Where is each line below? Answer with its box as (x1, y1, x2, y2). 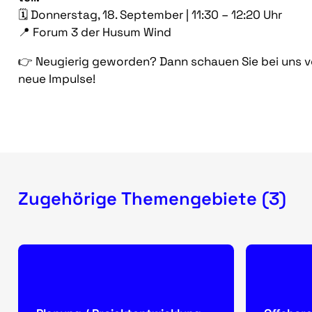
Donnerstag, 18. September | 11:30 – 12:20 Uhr (28, 7, 282, 23)
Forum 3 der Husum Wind (30, 24, 171, 40)
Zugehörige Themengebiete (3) (18, 187, 286, 210)
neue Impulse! (18, 71, 95, 87)
